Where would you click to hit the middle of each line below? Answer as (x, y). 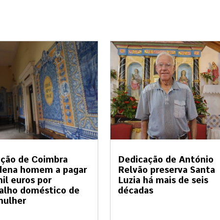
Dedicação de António (166, 159)
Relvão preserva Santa (166, 169)
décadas (136, 190)
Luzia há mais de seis (163, 180)
